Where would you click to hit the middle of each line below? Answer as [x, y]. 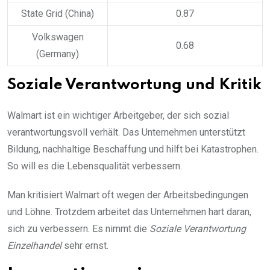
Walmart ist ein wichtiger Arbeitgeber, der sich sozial [118, 116]
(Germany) [58, 54]
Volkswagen [58, 37]
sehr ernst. [85, 246]
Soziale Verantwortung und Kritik [134, 86]
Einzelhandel [34, 246]
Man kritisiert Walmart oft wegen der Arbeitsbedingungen [128, 195]
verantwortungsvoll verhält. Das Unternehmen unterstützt [126, 133]
